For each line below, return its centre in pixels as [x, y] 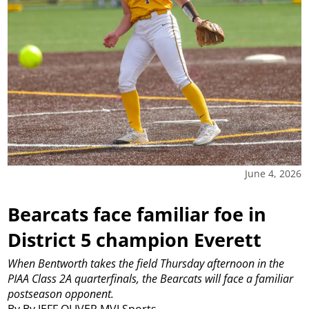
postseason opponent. [61, 293]
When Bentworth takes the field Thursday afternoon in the [146, 263]
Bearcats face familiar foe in [137, 215]
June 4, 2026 [273, 174]
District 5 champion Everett [135, 240]
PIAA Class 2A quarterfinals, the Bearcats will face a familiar [151, 278]
